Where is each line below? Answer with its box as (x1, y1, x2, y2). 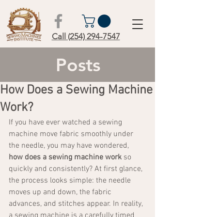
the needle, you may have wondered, (9, 141, 131, 151)
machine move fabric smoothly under (9, 129, 135, 139)
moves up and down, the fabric (9, 187, 113, 197)
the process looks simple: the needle (9, 176, 133, 186)
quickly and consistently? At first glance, (9, 164, 144, 174)
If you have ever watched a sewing (9, 118, 124, 127)
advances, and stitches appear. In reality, (9, 199, 144, 209)
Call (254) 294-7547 (51, 31, 120, 41)
